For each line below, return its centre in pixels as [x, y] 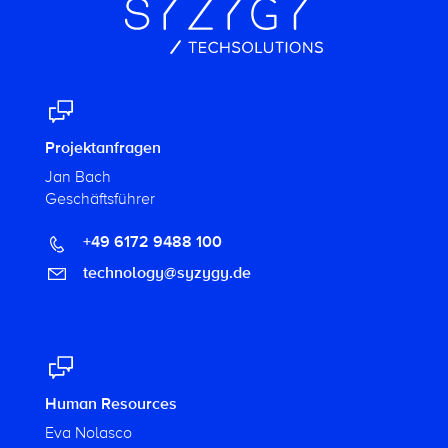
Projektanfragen [102, 148]
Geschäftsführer [99, 199]
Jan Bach [77, 177]
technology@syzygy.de [164, 272]
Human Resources [110, 403]
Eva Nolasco [88, 432]
